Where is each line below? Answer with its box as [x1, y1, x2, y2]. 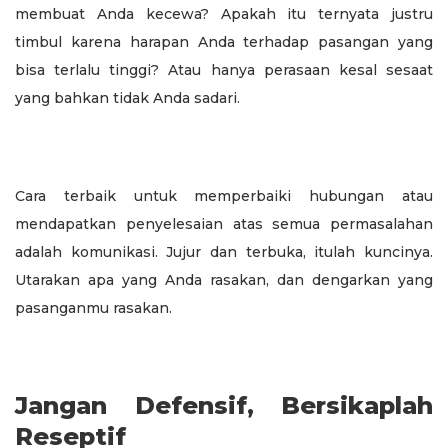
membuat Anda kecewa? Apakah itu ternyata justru [15, 4, 433, 23]
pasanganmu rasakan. [15, 298, 172, 317]
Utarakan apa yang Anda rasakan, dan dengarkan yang [15, 270, 433, 289]
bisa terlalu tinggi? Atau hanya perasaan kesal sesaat [15, 60, 433, 79]
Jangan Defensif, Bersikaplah [15, 390, 433, 420]
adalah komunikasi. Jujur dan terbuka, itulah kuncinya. [15, 242, 433, 261]
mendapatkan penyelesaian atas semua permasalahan [15, 214, 433, 233]
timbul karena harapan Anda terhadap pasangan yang [15, 32, 433, 51]
